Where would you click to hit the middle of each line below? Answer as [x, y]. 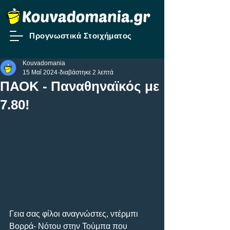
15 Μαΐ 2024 [40, 72]
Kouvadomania [44, 63]
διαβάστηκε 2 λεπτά [87, 72]
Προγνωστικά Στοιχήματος [81, 36]
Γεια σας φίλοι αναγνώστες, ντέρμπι [75, 214]
